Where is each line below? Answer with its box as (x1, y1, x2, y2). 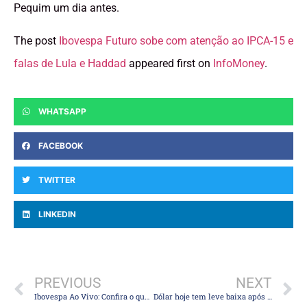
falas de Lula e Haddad (14, 56, 126, 70)
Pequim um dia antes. (14, 1, 119, 15)
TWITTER (38, 175, 75, 186)
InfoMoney (213, 56, 265, 70)
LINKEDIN (38, 209, 76, 220)
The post (14, 34, 59, 47)
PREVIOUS (34, 275, 101, 292)
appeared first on (126, 56, 213, 70)
